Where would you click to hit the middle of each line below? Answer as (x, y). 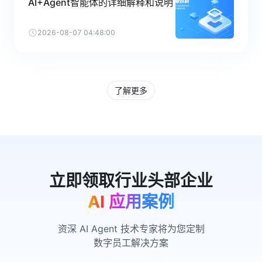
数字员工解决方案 (131, 243)
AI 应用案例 (131, 202)
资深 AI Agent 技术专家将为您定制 (131, 229)
